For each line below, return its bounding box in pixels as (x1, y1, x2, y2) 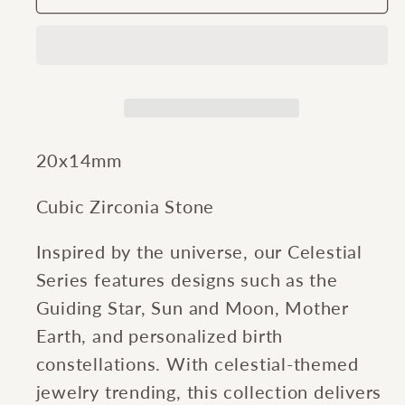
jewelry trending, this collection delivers (35, 381, 382, 403)
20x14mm (35, 150, 122, 172)
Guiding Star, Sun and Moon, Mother (35, 297, 350, 319)
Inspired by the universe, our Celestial (35, 241, 363, 263)
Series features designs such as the (35, 269, 338, 291)
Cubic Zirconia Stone (35, 195, 215, 217)
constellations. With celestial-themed (35, 353, 359, 375)
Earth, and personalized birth (35, 325, 284, 347)
